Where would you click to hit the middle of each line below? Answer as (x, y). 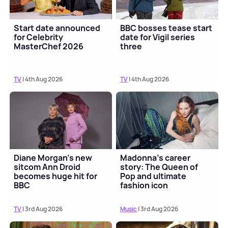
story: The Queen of (159, 167)
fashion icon (144, 185)
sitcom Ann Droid (47, 167)
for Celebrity (39, 37)
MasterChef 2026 (49, 46)
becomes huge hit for (56, 176)
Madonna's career (155, 158)
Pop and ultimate (153, 176)
